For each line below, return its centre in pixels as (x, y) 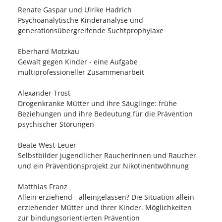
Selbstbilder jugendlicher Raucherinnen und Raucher (107, 156)
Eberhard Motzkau (49, 52)
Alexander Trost (44, 93)
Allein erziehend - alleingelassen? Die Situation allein (106, 197)
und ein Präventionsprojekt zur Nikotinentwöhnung (103, 166)
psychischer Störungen (56, 124)
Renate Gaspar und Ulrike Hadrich (75, 10)
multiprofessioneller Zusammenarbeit (81, 72)
